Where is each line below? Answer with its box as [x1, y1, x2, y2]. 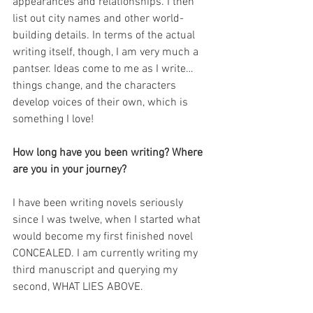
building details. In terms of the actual [13, 29, 198, 43]
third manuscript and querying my [13, 263, 180, 277]
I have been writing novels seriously [13, 196, 186, 210]
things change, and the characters [13, 79, 179, 93]
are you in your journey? [13, 163, 126, 177]
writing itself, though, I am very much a [13, 45, 201, 59]
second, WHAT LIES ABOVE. [13, 280, 143, 294]
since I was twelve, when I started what [13, 213, 203, 227]
